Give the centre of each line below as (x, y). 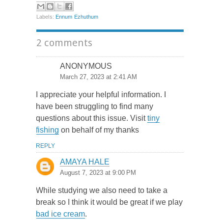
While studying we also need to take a (102, 190)
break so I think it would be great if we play (109, 202)
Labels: (46, 16)
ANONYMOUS (86, 66)
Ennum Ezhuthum (77, 16)
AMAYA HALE (85, 162)
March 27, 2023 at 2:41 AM (98, 77)
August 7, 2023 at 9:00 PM (98, 173)
